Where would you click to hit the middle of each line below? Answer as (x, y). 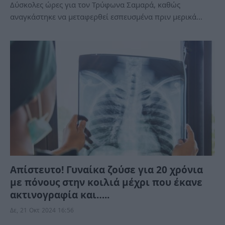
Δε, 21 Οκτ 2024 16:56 (42, 210)
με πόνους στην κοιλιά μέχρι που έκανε (106, 182)
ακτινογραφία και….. (60, 195)
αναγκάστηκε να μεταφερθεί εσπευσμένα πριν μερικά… (106, 16)
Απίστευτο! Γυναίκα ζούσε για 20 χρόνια (106, 170)
